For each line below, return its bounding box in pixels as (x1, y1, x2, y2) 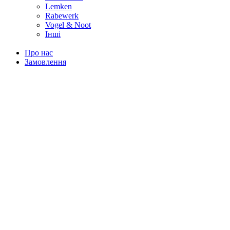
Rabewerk (45, 11, 79, 21)
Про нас (25, 48, 53, 57)
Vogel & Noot (45, 21, 91, 30)
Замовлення (25, 57, 66, 67)
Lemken (45, 2, 72, 11)
